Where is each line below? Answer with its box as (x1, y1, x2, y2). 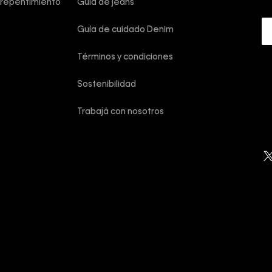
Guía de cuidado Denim (76, 25, 174, 34)
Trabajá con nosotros (76, 107, 164, 116)
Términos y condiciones (76, 53, 173, 61)
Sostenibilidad (76, 80, 136, 89)
